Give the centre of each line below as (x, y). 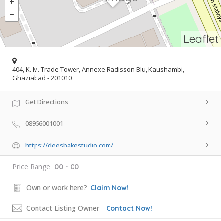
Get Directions (47, 102)
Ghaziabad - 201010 (42, 78)
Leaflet (201, 39)
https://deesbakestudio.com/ (69, 145)
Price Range (31, 166)
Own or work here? (57, 187)
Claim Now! (110, 188)
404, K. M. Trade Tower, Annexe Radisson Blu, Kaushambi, (98, 69)
